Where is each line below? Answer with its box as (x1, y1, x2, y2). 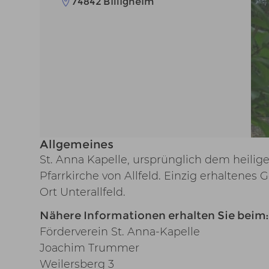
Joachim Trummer (39, 241, 139, 254)
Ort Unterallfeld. (39, 186, 125, 198)
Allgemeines (39, 138, 113, 151)
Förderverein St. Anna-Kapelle (39, 225, 200, 238)
